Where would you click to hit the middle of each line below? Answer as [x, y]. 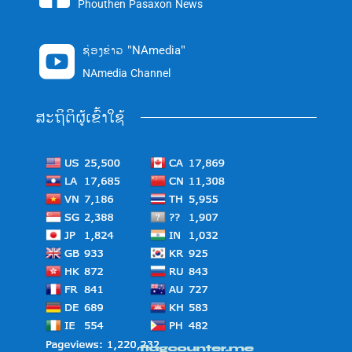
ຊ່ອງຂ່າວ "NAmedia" [134, 50]
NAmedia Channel [126, 73]
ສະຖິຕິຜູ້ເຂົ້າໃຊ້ [80, 117]
